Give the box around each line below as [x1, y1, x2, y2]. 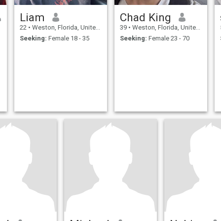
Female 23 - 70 [147, 35, 189, 42]
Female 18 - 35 [46, 35, 89, 42]
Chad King [119, 10, 171, 24]
